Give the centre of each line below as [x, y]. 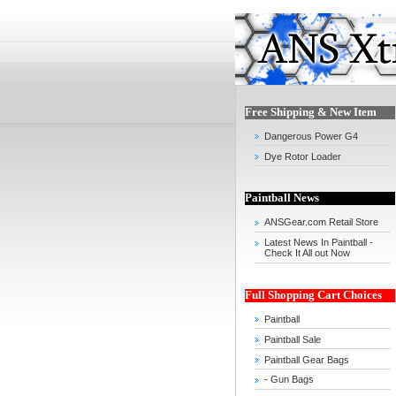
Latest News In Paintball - [319, 243]
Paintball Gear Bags [307, 359]
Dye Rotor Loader [303, 156]
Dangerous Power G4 [311, 136]
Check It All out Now [307, 253]
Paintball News [282, 198]
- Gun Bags [289, 380]
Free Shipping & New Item [311, 112]
